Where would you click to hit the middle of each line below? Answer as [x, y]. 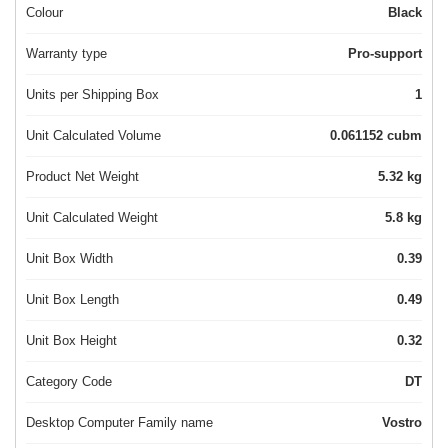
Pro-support [385, 54]
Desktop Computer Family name [119, 423]
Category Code [69, 382]
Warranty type [66, 54]
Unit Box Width [69, 259]
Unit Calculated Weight [92, 218]
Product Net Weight [82, 177]
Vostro [402, 423]
